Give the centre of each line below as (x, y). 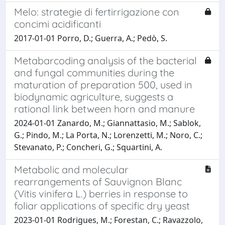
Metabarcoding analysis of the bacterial (105, 60)
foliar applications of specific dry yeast (102, 205)
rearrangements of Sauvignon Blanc (98, 181)
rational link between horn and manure (104, 108)
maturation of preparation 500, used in (103, 84)
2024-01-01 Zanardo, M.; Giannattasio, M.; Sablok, (107, 123)
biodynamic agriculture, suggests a (94, 96)
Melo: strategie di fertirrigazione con (97, 12)
